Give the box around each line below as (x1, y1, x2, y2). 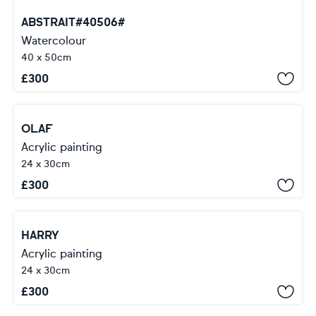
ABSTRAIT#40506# (21, 16, 125, 29)
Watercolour (21, 34, 86, 47)
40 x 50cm (21, 51, 71, 63)
